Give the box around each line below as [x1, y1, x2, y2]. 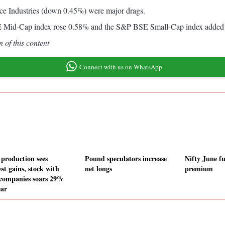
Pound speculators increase [85, 153, 167, 164]
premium [185, 163, 213, 174]
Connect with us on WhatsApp [79, 62, 162, 71]
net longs [85, 163, 112, 174]
